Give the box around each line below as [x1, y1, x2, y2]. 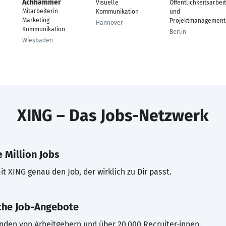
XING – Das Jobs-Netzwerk [17, 106, 209, 125]
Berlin [169, 28, 186, 35]
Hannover [96, 19, 123, 26]
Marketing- [22, 17, 52, 24]
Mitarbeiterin [22, 8, 58, 15]
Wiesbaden [22, 37, 53, 44]
